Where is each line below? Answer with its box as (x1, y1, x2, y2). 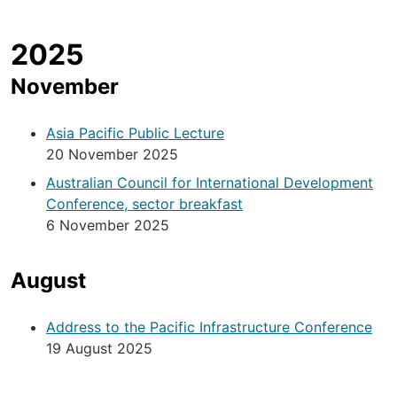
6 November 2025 (46, 216, 169, 235)
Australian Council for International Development (46, 174, 373, 192)
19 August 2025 (46, 339, 152, 358)
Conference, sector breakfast (46, 195, 243, 214)
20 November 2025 (46, 145, 178, 164)
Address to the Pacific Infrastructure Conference (46, 318, 372, 337)
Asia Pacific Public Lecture (46, 124, 224, 143)
